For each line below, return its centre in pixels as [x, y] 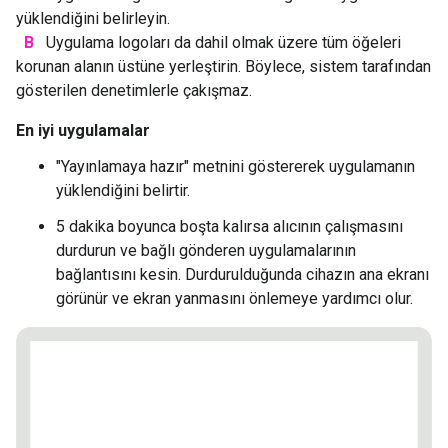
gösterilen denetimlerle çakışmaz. [134, 91]
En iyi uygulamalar [83, 131]
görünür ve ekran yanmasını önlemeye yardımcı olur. [234, 299]
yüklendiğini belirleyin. [93, 19]
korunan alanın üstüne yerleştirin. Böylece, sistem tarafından [223, 67]
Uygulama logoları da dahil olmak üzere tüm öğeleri [221, 43]
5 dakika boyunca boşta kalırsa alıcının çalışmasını [229, 227]
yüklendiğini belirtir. [123, 191]
